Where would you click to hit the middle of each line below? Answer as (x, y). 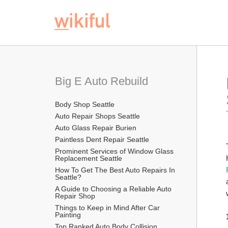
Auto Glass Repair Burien (96, 127)
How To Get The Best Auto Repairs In (115, 170)
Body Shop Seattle (85, 104)
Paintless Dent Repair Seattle (102, 139)
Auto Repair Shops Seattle (97, 116)
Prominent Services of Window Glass (114, 151)
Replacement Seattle (89, 158)
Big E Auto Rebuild (102, 81)
